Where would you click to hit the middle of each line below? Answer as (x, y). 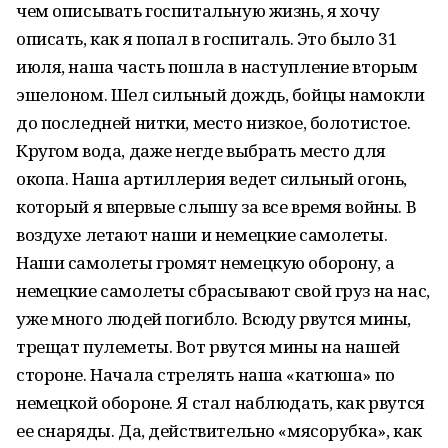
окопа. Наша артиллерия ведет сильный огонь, (211, 178)
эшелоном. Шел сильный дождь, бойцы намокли (220, 94)
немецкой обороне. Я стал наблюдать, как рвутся (220, 402)
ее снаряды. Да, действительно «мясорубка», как (219, 430)
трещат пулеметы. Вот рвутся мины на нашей (208, 346)
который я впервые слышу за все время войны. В (216, 206)
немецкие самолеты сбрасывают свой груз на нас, (223, 290)
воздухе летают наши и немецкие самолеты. (202, 234)
